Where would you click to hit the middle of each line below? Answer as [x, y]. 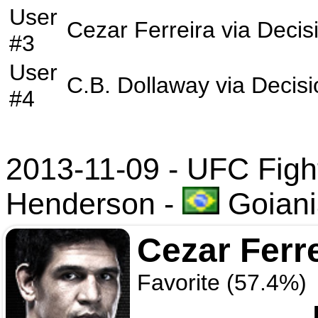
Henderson [81, 204]
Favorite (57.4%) [222, 283]
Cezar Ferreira [141, 30]
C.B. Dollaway [138, 85]
